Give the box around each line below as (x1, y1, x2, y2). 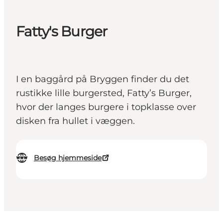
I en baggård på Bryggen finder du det (16, 74, 189, 85)
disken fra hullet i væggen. (16, 115, 135, 127)
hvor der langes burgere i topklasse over (16, 102, 196, 113)
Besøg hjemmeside (34, 153, 102, 163)
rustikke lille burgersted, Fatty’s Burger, (16, 88, 192, 99)
